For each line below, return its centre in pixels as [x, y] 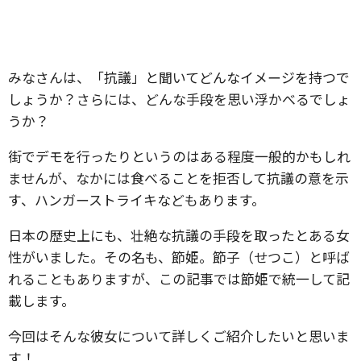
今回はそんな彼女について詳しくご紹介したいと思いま [179, 336]
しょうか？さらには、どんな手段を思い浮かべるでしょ [179, 99]
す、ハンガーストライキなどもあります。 [137, 199]
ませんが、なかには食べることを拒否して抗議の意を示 [178, 178]
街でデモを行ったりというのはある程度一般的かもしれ [179, 156]
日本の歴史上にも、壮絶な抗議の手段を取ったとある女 [179, 235]
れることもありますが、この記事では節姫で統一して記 [179, 278]
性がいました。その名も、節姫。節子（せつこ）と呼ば [179, 257]
